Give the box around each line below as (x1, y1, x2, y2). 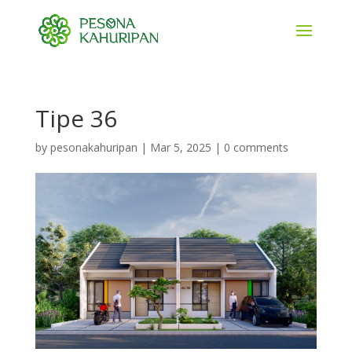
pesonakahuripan (49, 140, 137, 155)
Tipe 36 (35, 102, 117, 134)
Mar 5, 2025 (149, 140, 211, 155)
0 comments (223, 140, 288, 155)
